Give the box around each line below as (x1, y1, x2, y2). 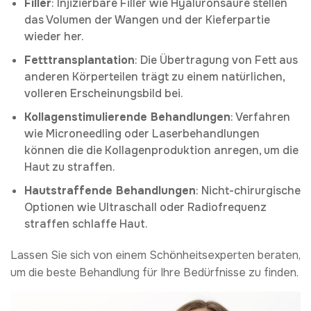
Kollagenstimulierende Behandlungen (24, 109, 230, 124)
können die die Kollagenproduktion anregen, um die (24, 142, 299, 158)
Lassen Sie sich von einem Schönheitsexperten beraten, (10, 247, 301, 262)
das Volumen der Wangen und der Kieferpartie (24, 12, 270, 27)
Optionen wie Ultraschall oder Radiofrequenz (24, 199, 267, 215)
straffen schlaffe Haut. (24, 216, 148, 231)
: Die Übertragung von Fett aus (135, 52, 298, 67)
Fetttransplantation (24, 52, 135, 67)
